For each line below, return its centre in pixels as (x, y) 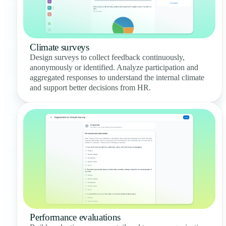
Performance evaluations (75, 217)
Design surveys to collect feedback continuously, (107, 57)
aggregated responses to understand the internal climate (117, 77)
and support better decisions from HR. (91, 87)
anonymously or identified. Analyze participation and (114, 67)
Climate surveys (60, 47)
